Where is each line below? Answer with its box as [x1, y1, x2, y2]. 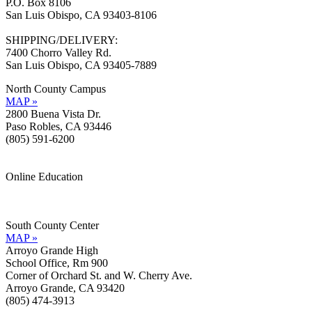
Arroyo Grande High [6, 244, 98, 256]
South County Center [6, 219, 107, 231]
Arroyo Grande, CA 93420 [6, 281, 125, 294]
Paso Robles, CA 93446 [6, 120, 111, 132]
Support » [6, 195, 49, 208]
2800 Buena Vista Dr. [6, 107, 101, 120]
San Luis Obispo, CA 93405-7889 [6, 58, 157, 71]
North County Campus [6, 82, 114, 95]
